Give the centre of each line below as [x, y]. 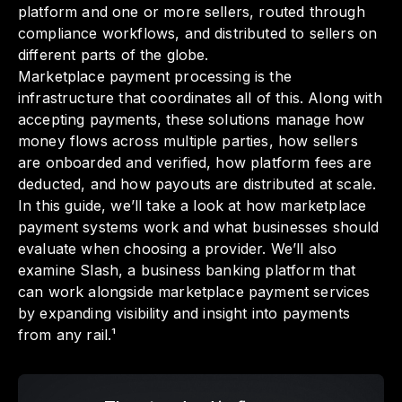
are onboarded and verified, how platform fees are [195, 163]
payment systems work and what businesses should [199, 227]
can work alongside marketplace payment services [194, 292]
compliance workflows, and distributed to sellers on [198, 34]
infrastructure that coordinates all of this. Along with [200, 98]
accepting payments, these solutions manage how [192, 120]
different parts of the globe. [114, 55]
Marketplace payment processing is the [155, 77]
